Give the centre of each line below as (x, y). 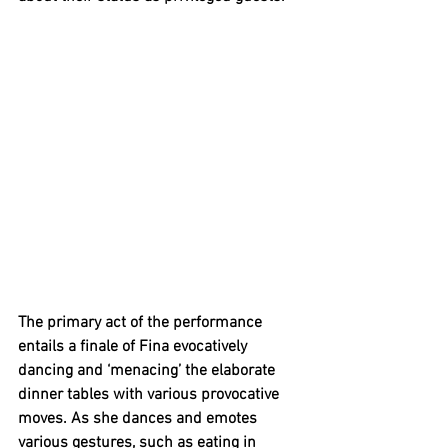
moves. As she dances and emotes (139, 418)
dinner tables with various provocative (150, 394)
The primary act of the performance (142, 322)
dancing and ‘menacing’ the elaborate (148, 370)
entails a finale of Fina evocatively (134, 346)
